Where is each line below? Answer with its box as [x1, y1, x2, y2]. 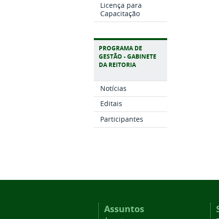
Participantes [100, 114, 143, 124]
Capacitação [100, 9, 140, 19]
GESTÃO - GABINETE [99, 52, 156, 61]
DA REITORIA [99, 60, 136, 69]
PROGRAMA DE [99, 44, 142, 52]
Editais [100, 99, 122, 109]
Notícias [100, 83, 127, 93]
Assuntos [104, 202, 144, 215]
